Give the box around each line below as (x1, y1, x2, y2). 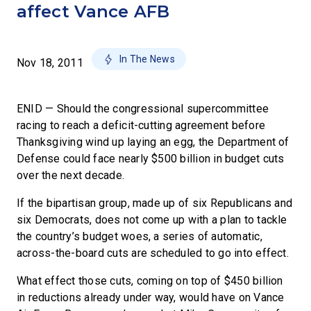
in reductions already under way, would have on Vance (17, 291, 285, 304)
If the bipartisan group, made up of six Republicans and (17, 196, 293, 210)
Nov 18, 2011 (17, 56, 83, 69)
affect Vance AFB (17, 1, 169, 22)
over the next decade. (17, 169, 125, 182)
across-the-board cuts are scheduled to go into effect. (17, 246, 289, 260)
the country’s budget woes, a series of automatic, (17, 230, 262, 243)
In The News (119, 53, 175, 65)
